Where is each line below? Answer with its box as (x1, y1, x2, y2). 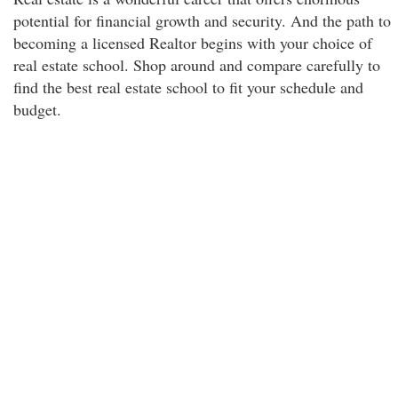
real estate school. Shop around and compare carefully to (13, 54, 380, 76)
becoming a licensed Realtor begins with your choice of (13, 32, 372, 53)
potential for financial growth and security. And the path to (13, 10, 391, 31)
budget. (13, 99, 61, 120)
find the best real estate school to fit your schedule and (13, 76, 363, 98)
